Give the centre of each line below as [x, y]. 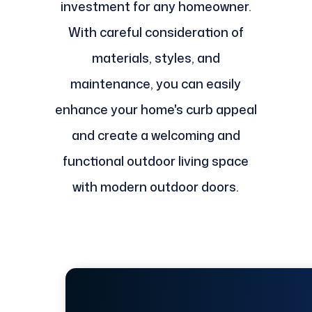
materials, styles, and [156, 58]
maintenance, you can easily [156, 84]
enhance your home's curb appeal [156, 110]
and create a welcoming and [156, 135]
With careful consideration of [156, 32]
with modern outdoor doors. [156, 187]
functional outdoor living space [156, 161]
